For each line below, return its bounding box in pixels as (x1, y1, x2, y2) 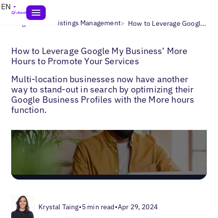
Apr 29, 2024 (117, 202, 158, 211)
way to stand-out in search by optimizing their (11, 83, 194, 95)
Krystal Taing (38, 202, 79, 211)
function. (11, 104, 47, 115)
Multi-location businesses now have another (11, 73, 188, 85)
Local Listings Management (36, 18, 121, 27)
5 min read (81, 202, 115, 211)
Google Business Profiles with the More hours (11, 93, 195, 105)
